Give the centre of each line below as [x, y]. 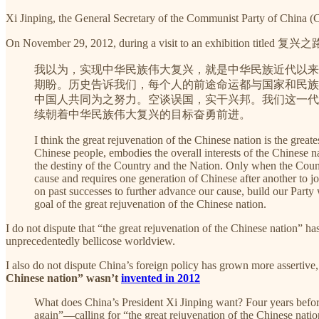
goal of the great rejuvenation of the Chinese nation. [150, 204]
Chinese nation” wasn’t [63, 278]
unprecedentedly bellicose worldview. [90, 241]
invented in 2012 [161, 278]
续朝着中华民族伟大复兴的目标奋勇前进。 [142, 114]
